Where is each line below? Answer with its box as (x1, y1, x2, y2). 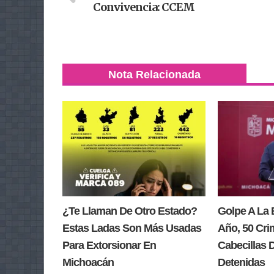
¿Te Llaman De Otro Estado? (62, 205, 197, 218)
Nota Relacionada (108, 68, 201, 81)
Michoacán (62, 256, 114, 269)
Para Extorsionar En (62, 239, 156, 252)
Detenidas (218, 256, 265, 269)
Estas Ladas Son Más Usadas (62, 222, 201, 235)
